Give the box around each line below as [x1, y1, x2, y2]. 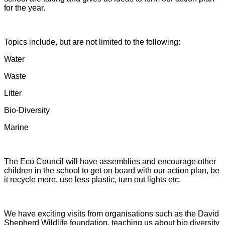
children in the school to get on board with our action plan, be [4, 166, 219, 175]
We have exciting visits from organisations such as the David [4, 209, 219, 218]
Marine [4, 123, 29, 132]
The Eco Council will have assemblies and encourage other [4, 157, 216, 166]
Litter [4, 89, 22, 98]
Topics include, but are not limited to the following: [4, 38, 180, 47]
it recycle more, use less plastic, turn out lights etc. [4, 175, 181, 184]
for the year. [4, 4, 45, 13]
